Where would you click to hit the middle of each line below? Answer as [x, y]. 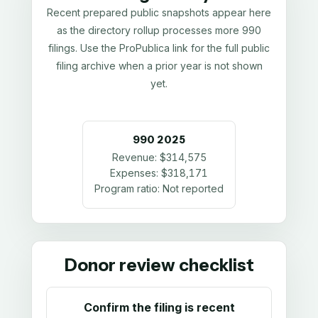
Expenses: [136, 173]
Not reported [193, 189]
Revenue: [136, 158]
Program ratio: [128, 189]
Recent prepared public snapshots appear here [159, 12]
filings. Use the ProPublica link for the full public [159, 48]
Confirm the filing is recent [159, 308]
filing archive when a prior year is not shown [159, 65]
